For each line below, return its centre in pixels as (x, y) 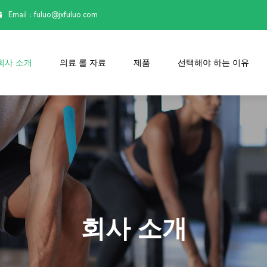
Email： (21, 15)
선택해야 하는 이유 (214, 63)
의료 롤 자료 (83, 63)
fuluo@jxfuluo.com (66, 15)
